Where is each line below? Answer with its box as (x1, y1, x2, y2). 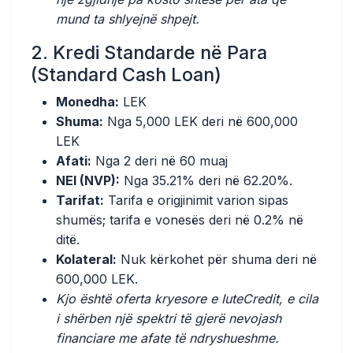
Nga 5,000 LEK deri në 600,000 (103, 113, 298, 129)
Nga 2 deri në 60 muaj (91, 153, 228, 169)
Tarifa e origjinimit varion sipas (104, 192, 288, 208)
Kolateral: (56, 251, 117, 267)
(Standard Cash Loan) (31, 63, 221, 86)
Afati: (56, 153, 91, 169)
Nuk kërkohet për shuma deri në (117, 251, 317, 267)
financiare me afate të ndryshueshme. (56, 330, 279, 346)
